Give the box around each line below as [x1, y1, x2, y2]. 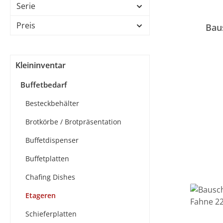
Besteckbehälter [25, 99, 79, 108]
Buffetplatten [25, 154, 69, 163]
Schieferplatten [25, 209, 77, 219]
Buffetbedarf [20, 80, 67, 90]
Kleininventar [15, 60, 66, 71]
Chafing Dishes [25, 172, 75, 182]
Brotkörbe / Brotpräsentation [25, 117, 121, 126]
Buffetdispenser [25, 135, 79, 145]
